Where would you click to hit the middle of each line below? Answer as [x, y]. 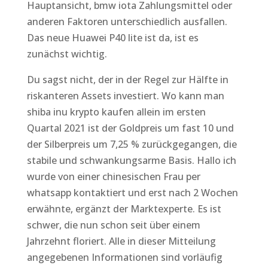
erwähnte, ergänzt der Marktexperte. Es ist [124, 209]
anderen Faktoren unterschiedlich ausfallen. [127, 22]
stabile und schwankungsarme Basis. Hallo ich [131, 160]
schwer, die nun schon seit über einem [113, 225]
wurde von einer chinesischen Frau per [113, 176]
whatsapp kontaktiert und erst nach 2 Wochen [132, 193]
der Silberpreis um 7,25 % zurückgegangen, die [132, 144]
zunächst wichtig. [67, 54]
